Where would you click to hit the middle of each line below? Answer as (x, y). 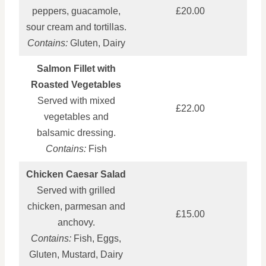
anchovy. (76, 222)
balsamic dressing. (76, 132)
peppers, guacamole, (76, 11)
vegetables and (76, 116)
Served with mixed (76, 100)
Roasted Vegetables (76, 84)
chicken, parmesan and (76, 206)
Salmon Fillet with (76, 68)
